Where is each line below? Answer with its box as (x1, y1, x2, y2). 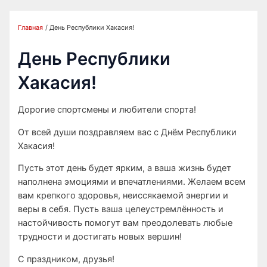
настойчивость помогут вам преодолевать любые (18, 218, 233, 229)
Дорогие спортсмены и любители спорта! (18, 104, 197, 116)
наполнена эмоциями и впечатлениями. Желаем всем (18, 176, 246, 188)
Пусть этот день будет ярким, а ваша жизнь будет (18, 163, 232, 174)
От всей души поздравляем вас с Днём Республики (18, 126, 237, 138)
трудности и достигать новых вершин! (18, 231, 182, 243)
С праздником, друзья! (18, 254, 115, 265)
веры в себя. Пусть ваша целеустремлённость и (18, 204, 224, 215)
